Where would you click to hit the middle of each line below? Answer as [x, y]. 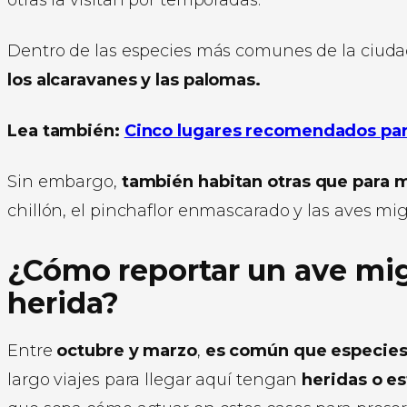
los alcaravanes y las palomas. [134, 79]
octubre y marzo [127, 350]
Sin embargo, [65, 181]
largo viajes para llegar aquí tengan [155, 379]
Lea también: [66, 130]
